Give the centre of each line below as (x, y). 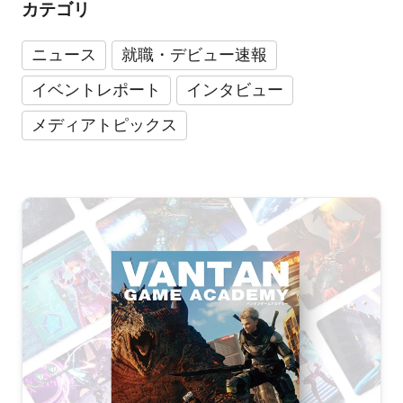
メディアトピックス (104, 125)
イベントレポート (96, 90)
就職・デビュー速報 (194, 55)
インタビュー (234, 90)
